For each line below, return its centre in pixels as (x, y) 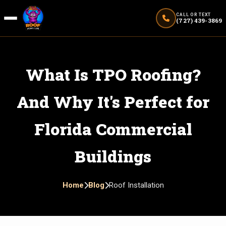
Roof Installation (136, 185)
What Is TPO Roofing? (113, 74)
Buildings (113, 156)
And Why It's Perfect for (113, 101)
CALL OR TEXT (193, 15)
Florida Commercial (113, 129)
